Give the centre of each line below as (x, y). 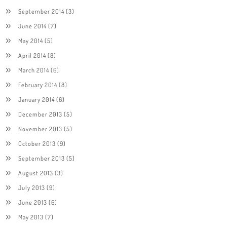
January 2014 (36, 99)
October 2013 (37, 143)
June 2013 (32, 202)
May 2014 (30, 40)
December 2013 (40, 114)
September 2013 (41, 158)
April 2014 (32, 55)
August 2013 (35, 173)
